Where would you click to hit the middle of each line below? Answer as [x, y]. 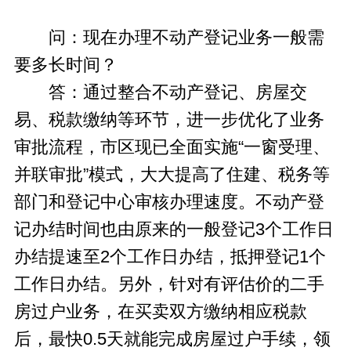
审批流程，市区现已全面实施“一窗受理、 [172, 147]
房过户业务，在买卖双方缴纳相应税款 [160, 311]
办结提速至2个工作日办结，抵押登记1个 [170, 257]
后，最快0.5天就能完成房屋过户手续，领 [172, 339]
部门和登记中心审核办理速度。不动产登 [169, 202]
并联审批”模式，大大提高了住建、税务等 [172, 174]
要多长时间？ [65, 65]
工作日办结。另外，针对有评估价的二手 [169, 284]
